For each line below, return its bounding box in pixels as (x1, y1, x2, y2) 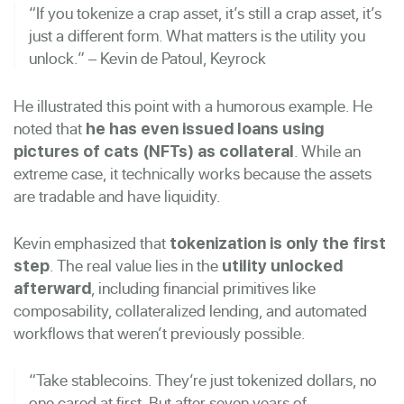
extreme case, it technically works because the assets (14, 161, 372, 185)
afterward (14, 278, 91, 298)
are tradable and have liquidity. (14, 184, 221, 207)
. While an (294, 139, 361, 162)
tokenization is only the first (170, 233, 386, 252)
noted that (14, 116, 86, 140)
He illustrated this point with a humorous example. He (14, 94, 372, 117)
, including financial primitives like (91, 276, 316, 299)
